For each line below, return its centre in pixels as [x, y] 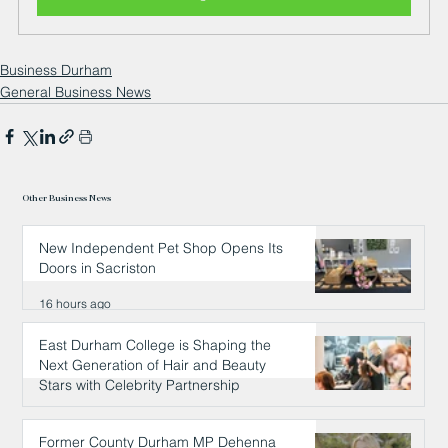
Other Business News [67, 197]
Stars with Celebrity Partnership [140, 385]
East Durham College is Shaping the [155, 345]
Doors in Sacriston [98, 268]
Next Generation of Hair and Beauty [153, 365]
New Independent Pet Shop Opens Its [161, 248]
